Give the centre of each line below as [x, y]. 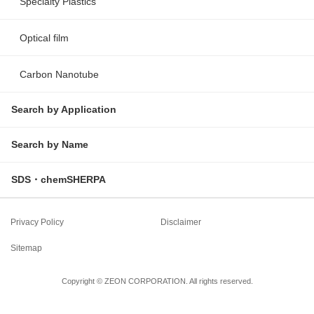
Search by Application [64, 109]
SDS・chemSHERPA [59, 179]
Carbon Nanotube [59, 74]
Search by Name [50, 144]
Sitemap [26, 248]
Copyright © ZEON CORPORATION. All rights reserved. [157, 281]
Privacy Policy [37, 222]
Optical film [44, 37]
